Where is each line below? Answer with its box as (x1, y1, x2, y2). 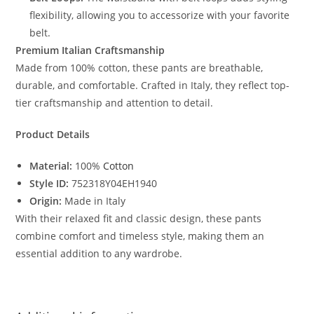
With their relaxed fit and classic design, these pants (15, 211, 262, 225)
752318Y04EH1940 (69, 176, 158, 190)
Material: (29, 158, 73, 172)
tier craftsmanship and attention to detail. (15, 95, 214, 109)
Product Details (15, 127, 90, 141)
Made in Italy (62, 193, 126, 207)
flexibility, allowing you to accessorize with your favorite (29, 8, 290, 22)
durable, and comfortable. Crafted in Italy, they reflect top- (15, 78, 290, 92)
